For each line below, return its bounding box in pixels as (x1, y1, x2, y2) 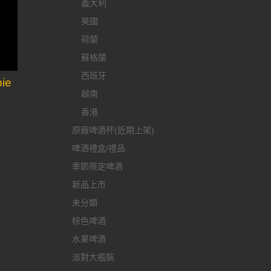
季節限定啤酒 (72, 161, 123, 171)
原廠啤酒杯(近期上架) (72, 125, 155, 135)
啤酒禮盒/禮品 (72, 143, 126, 153)
